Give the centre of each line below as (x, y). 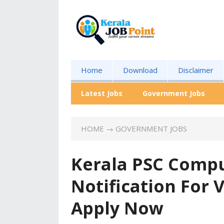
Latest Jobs (102, 93)
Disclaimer (196, 70)
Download (140, 70)
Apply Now (117, 208)
